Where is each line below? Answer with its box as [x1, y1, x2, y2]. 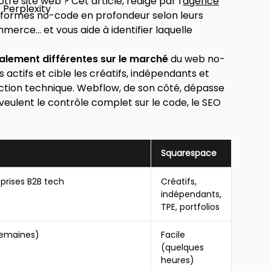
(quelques [161, 241, 204, 253]
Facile [161, 229, 186, 241]
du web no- [168, 52, 226, 66]
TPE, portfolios [161, 201, 220, 213]
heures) [161, 254, 195, 266]
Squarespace [161, 147, 217, 159]
